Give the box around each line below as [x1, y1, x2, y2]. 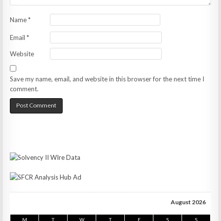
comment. [10, 85, 39, 93]
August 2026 [171, 198, 206, 206]
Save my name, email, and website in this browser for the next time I [10, 75, 205, 83]
